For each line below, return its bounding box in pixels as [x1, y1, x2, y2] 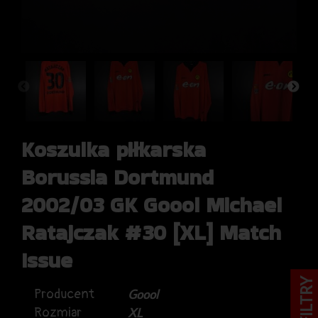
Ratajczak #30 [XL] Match [21, 217, 281, 248]
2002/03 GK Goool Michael [21, 190, 282, 220]
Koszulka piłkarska [21, 134, 206, 165]
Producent [34, 285, 94, 302]
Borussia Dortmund [21, 162, 214, 192]
